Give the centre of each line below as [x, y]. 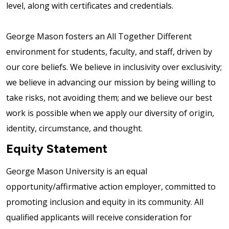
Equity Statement [57, 148]
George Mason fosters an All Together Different [99, 36]
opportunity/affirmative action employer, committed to [111, 186]
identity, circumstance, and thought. [75, 128]
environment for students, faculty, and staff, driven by [109, 51]
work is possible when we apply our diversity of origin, [110, 113]
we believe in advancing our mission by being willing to [111, 82]
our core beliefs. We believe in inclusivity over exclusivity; [114, 67]
